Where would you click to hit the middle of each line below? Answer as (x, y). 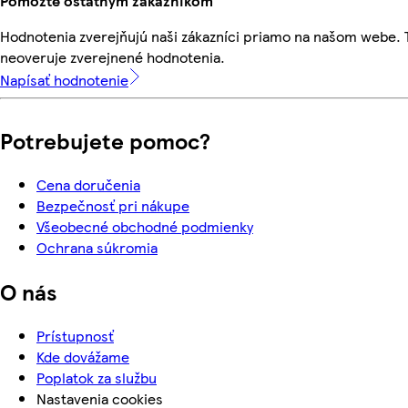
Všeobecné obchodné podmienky (145, 226)
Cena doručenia (88, 184)
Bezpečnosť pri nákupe (113, 205)
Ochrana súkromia (97, 247)
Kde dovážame (83, 356)
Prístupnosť (75, 335)
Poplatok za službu (97, 377)
